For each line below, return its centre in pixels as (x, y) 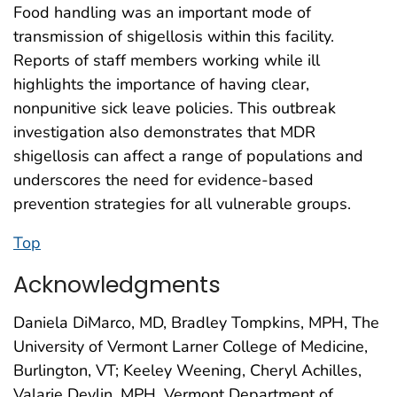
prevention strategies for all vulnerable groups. (182, 203)
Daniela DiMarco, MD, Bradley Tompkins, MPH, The (196, 322)
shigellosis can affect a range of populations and (188, 156)
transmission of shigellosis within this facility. (174, 36)
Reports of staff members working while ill (167, 60)
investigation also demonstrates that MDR (164, 132)
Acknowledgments (117, 284)
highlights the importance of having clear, (161, 84)
